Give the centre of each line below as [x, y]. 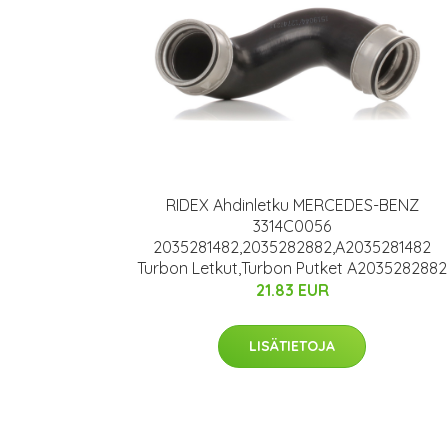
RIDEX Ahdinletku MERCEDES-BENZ [292, 204]
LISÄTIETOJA [292, 345]
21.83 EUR [292, 289]
